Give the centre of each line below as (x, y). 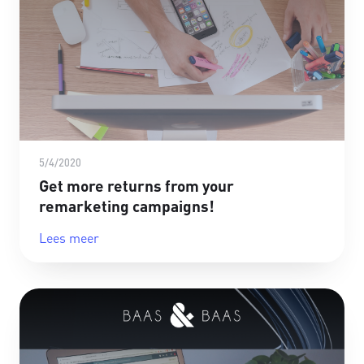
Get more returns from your (136, 185)
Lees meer (69, 237)
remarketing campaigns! (127, 206)
